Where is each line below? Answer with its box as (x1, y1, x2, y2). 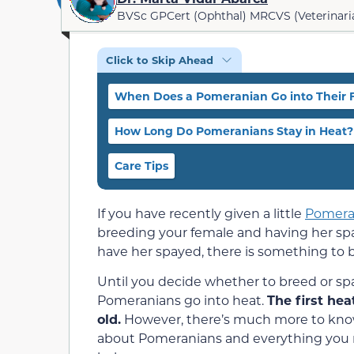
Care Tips (115, 157, 168, 173)
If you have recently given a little (97, 204, 305, 221)
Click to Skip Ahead (106, 52, 213, 66)
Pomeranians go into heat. (97, 292, 267, 309)
